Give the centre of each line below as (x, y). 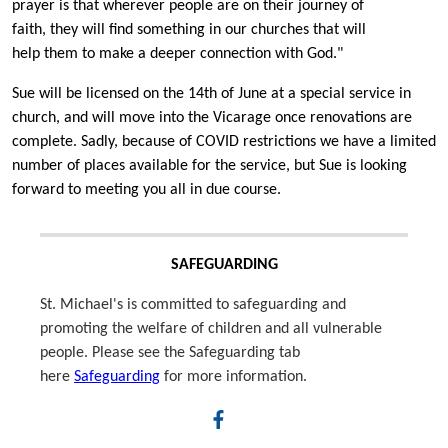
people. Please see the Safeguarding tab (170, 353)
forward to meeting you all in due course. (146, 190)
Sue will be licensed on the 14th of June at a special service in (211, 94)
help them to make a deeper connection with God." (177, 54)
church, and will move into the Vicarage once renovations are (212, 118)
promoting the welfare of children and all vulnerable (211, 329)
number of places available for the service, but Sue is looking (209, 166)
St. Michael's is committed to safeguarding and (193, 305)
